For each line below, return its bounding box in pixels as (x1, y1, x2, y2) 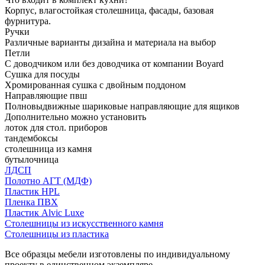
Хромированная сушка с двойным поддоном (5, 79, 186, 90)
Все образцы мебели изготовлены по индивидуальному (5, 248, 230, 259)
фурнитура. (5, 15, 51, 26)
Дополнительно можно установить (5, 111, 146, 122)
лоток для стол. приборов (5, 122, 108, 132)
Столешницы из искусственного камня (5, 218, 163, 228)
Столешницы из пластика (5, 228, 109, 239)
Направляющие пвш (5, 90, 87, 101)
